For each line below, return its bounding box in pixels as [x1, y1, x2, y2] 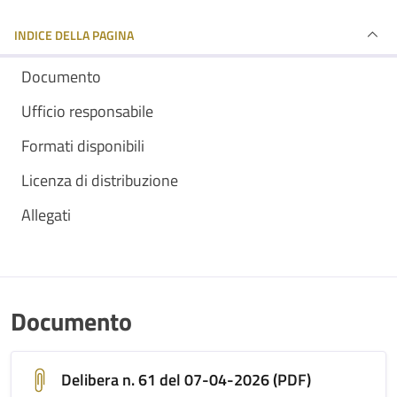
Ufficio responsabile [21, 99, 153, 123]
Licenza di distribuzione [21, 168, 178, 192]
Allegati [21, 203, 71, 227]
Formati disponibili [21, 134, 144, 158]
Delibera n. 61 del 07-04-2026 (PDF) [61, 368, 311, 392]
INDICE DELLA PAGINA [14, 25, 134, 44]
